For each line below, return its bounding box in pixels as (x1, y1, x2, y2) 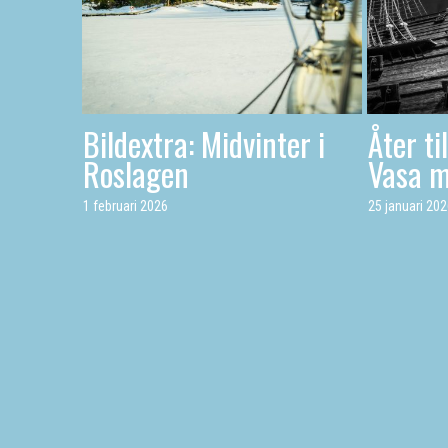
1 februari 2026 (83, 197, 168, 214)
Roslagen (83, 149, 189, 197)
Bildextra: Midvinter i (83, 119, 325, 167)
